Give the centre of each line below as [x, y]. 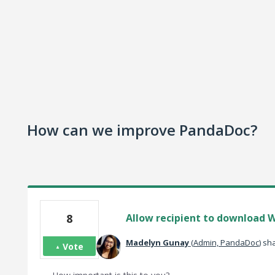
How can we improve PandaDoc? [142, 130]
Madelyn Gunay [157, 242]
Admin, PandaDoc [226, 242]
